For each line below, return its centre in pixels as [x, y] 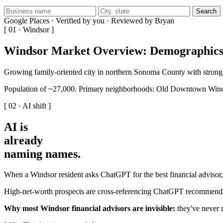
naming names [41, 154]
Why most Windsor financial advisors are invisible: [90, 209]
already [23, 140]
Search [206, 11]
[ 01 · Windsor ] [29, 29]
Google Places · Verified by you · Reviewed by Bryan [89, 20]
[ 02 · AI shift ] [27, 106]
